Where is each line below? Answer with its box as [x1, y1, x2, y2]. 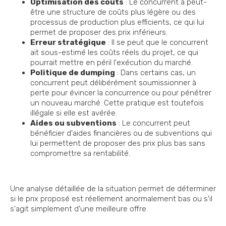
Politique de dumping [30, 68, 115, 77]
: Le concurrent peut [117, 118, 190, 128]
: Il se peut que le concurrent [106, 37, 208, 47]
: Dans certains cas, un [115, 68, 196, 77]
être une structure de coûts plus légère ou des [30, 7, 196, 17]
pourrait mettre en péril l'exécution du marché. [30, 58, 193, 67]
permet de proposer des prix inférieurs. [30, 27, 167, 37]
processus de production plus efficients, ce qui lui [30, 17, 204, 27]
